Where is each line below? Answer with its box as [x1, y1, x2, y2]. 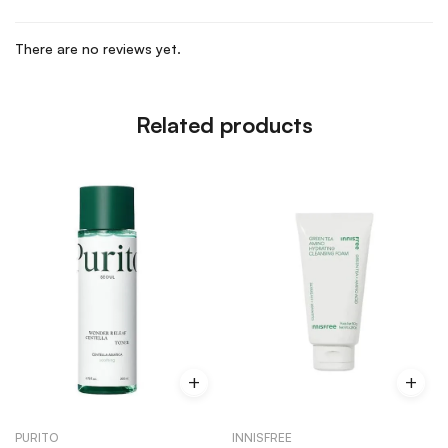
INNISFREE [232, 430, 292, 446]
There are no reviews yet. [15, 39, 181, 57]
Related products [135, 110, 313, 138]
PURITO [15, 430, 58, 446]
